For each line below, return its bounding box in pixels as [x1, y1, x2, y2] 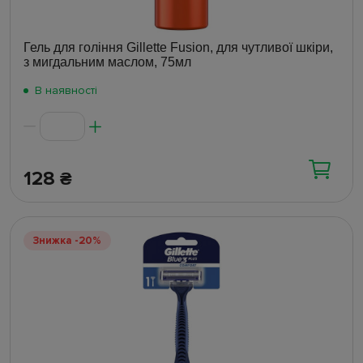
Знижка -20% [33, 234, 101, 248]
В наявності [35, 83, 97, 98]
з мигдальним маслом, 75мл [23, 55, 191, 70]
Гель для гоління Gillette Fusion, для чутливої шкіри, [23, 41, 333, 55]
